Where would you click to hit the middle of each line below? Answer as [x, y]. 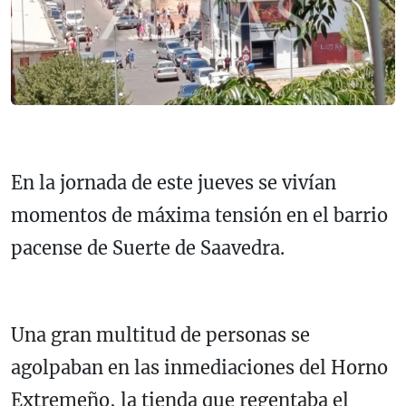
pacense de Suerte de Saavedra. [148, 247]
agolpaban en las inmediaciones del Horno [199, 367]
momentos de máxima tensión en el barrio [199, 215]
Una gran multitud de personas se [160, 334]
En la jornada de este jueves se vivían [174, 182]
